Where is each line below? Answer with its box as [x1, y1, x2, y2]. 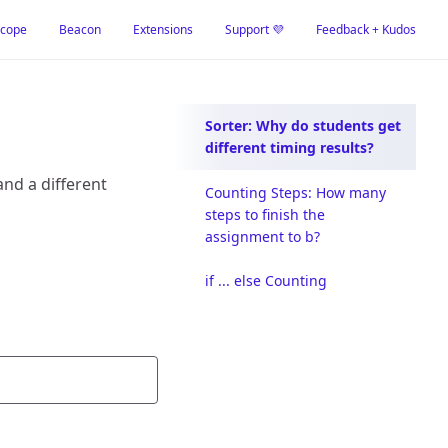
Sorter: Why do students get [205, 116, 401, 136]
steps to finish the [205, 204, 325, 224]
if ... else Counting [205, 270, 327, 290]
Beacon [59, 20, 101, 38]
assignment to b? [205, 226, 320, 246]
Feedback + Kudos [316, 20, 416, 38]
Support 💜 [225, 20, 284, 38]
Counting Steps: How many [205, 182, 386, 202]
